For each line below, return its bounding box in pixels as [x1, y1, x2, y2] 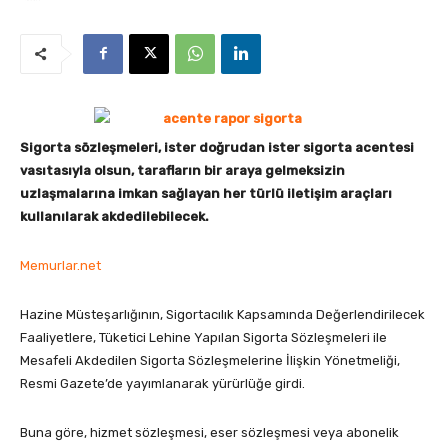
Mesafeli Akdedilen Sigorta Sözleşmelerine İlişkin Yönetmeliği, [20, 352, 400, 368]
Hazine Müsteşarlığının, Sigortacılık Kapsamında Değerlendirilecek [20, 306, 425, 322]
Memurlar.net [20, 257, 101, 273]
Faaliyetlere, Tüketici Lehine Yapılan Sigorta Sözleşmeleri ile [20, 329, 387, 345]
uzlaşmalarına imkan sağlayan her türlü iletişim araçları [20, 185, 392, 201]
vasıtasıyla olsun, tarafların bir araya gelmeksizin [20, 162, 345, 178]
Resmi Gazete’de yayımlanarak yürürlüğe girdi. [20, 375, 305, 391]
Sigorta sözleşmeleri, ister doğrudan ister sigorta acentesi [20, 139, 414, 155]
